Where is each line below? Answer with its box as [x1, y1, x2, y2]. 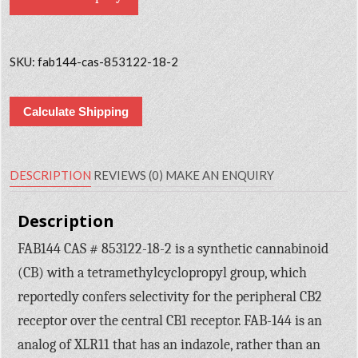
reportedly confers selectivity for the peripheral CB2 [18, 288, 323, 305]
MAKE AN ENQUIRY [165, 167, 275, 182]
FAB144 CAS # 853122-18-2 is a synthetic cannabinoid [18, 240, 329, 257]
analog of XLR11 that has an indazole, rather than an [18, 336, 321, 353]
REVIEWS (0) [93, 167, 164, 182]
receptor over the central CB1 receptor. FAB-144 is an [18, 312, 323, 329]
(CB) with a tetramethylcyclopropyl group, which [18, 264, 308, 281]
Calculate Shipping [23, 104, 129, 118]
